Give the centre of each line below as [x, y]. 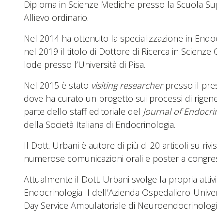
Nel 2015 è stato [57, 85]
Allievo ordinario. [56, 17]
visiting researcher [127, 85]
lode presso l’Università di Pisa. [85, 64]
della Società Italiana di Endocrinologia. [100, 124]
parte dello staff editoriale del [83, 111]
